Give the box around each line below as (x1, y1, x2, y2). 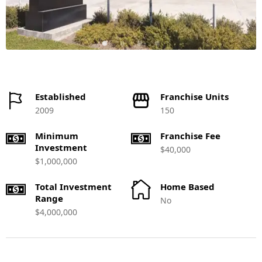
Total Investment (35, 181, 112, 192)
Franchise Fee (160, 130, 220, 142)
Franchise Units (160, 91, 229, 102)
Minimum (35, 130, 78, 142)
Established (35, 91, 86, 102)
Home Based (160, 181, 215, 192)
